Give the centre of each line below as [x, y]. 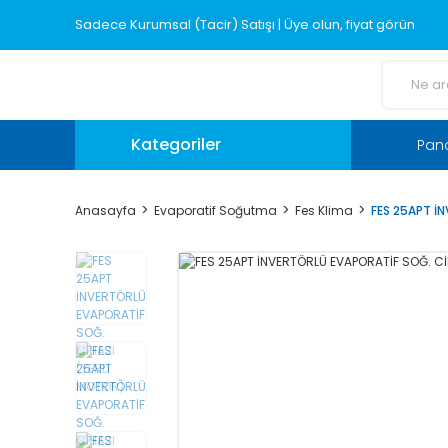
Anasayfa [105, 210]
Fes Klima [324, 210]
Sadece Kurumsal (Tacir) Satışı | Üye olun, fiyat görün [245, 24]
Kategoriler [176, 144]
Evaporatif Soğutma [215, 210]
